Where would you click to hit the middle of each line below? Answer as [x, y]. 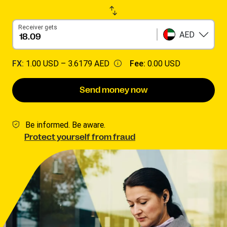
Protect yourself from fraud [80, 137]
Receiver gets [38, 27]
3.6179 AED [89, 63]
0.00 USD [164, 63]
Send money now [113, 90]
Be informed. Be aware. [65, 125]
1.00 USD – [47, 63]
